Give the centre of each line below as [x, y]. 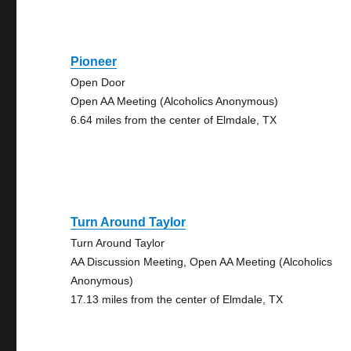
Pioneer [94, 62]
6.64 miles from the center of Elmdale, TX [174, 120]
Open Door [98, 82]
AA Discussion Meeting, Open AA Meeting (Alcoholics [202, 262]
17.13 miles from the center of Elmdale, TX [177, 299]
